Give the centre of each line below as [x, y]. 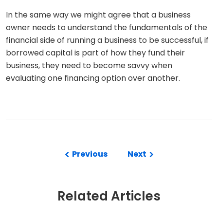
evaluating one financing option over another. [93, 78]
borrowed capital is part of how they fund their [95, 53]
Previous [89, 154]
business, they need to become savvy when [89, 66]
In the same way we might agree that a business [98, 15]
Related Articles [109, 196]
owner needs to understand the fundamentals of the [107, 28]
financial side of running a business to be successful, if [107, 40]
